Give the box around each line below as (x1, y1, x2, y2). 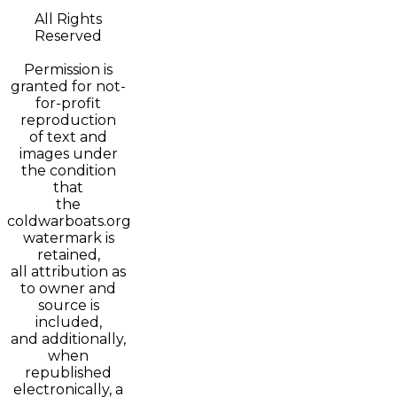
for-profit (35, 94, 102, 112)
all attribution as (11, 262, 127, 280)
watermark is (22, 229, 114, 246)
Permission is (24, 60, 113, 78)
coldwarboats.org (7, 212, 131, 230)
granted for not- (11, 77, 127, 95)
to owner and (20, 279, 117, 297)
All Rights (35, 10, 103, 27)
